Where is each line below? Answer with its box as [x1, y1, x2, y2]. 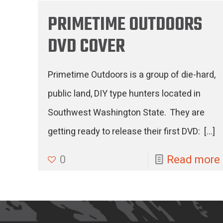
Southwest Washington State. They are [48, 106, 205, 119]
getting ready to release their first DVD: [48, 125, 203, 138]
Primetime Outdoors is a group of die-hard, [48, 68, 216, 82]
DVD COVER [48, 33, 125, 61]
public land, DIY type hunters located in [48, 87, 201, 101]
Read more [167, 152, 221, 168]
